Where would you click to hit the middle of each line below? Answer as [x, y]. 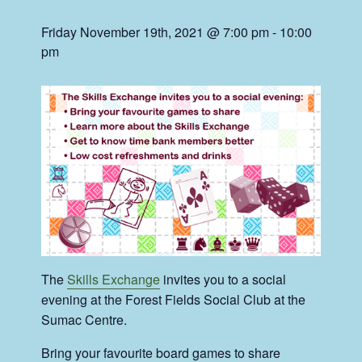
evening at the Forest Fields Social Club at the [174, 299]
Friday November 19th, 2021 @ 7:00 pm [156, 32]
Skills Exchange [114, 279]
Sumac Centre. [84, 319]
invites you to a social [223, 279]
